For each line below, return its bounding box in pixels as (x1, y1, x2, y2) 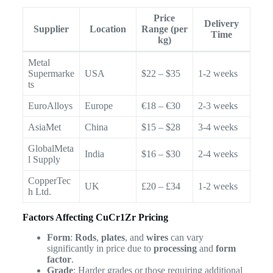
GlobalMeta (27, 143, 74, 154)
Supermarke (27, 68, 74, 79)
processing (153, 243, 197, 253)
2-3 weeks (197, 101, 238, 112)
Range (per (141, 24, 188, 35)
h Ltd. (27, 186, 51, 197)
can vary (168, 232, 204, 243)
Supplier (33, 24, 69, 35)
